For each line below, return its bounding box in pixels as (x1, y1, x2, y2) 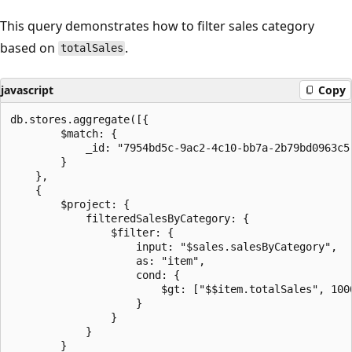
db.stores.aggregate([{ (10, 112, 148, 126)
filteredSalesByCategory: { (10, 211, 249, 225)
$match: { (10, 126, 117, 140)
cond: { (10, 268, 180, 281)
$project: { (10, 197, 130, 211)
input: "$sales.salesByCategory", (10, 240, 337, 253)
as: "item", (10, 254, 205, 267)
